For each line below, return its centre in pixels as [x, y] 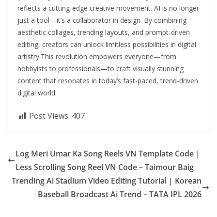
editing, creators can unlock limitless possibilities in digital [107, 45]
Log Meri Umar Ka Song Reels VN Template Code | [108, 154]
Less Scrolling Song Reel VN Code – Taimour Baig [105, 167]
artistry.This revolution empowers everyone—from [97, 57]
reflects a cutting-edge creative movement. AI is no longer [108, 8]
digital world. [37, 93]
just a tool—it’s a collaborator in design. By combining [102, 20]
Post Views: [49, 116]
